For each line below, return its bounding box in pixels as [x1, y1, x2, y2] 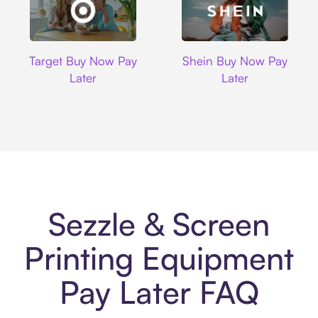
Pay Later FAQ [59, 273, 259, 312]
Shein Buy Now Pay [182, 53, 287, 68]
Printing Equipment [24, 238, 294, 278]
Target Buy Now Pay [29, 53, 138, 68]
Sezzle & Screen [48, 204, 270, 244]
